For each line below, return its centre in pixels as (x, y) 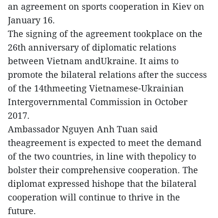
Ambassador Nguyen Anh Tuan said (83, 129)
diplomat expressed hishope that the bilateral (102, 184)
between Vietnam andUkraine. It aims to (93, 61)
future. (22, 211)
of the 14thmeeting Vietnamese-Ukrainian (96, 88)
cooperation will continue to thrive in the (94, 197)
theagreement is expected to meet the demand (105, 143)
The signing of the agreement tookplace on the (105, 34)
